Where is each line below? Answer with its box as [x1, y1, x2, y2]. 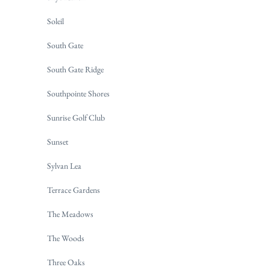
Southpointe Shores [47, 88, 110, 99]
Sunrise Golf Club [47, 112, 105, 124]
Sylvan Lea [47, 160, 81, 172]
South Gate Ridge [47, 64, 104, 75]
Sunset [47, 136, 68, 148]
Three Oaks [47, 257, 85, 268]
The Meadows [47, 209, 93, 220]
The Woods [47, 233, 84, 244]
